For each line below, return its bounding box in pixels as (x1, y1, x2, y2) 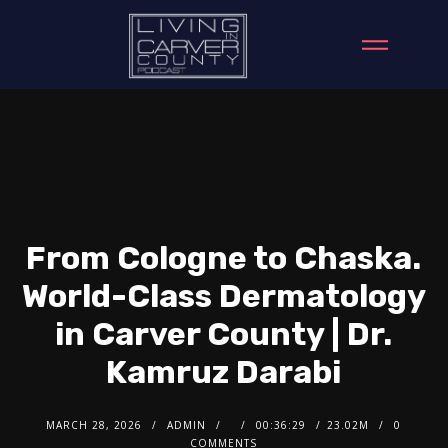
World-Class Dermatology (21, 277, 426, 316)
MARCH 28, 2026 (46, 418, 143, 433)
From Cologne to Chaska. (26, 239, 422, 278)
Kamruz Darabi (106, 353, 342, 392)
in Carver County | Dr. (55, 315, 393, 354)
